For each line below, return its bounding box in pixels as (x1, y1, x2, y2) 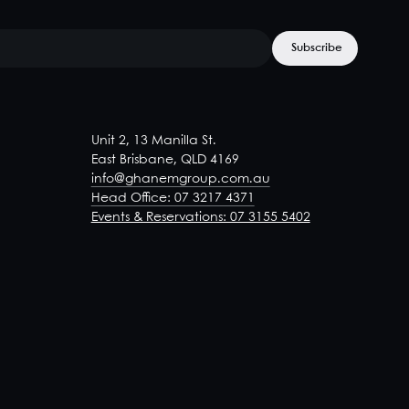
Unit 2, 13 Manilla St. (90, 134, 216, 147)
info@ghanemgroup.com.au (90, 173, 270, 185)
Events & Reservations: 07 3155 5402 (90, 211, 310, 224)
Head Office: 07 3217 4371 (90, 192, 255, 204)
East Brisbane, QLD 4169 (90, 153, 239, 166)
